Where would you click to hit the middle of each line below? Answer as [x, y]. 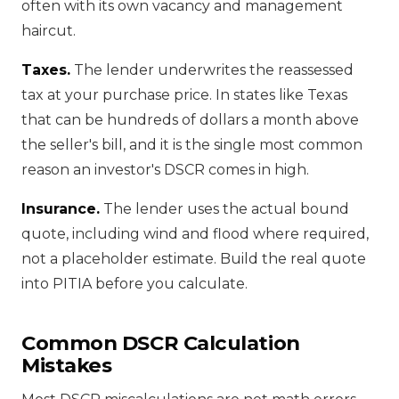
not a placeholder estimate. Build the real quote [194, 258]
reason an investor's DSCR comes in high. [165, 169]
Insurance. [61, 208]
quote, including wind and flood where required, [195, 233]
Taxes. [46, 69]
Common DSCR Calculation [161, 342]
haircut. [49, 30]
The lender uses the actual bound [224, 208]
